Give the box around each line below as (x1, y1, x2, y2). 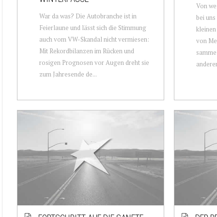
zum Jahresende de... (39, 69, 97, 78)
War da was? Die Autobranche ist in (39, 11, 137, 20)
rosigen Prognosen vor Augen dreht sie (39, 58, 149, 67)
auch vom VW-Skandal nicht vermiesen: (39, 34, 149, 44)
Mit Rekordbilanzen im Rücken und (39, 46, 134, 55)
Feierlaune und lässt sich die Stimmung (39, 23, 146, 32)
